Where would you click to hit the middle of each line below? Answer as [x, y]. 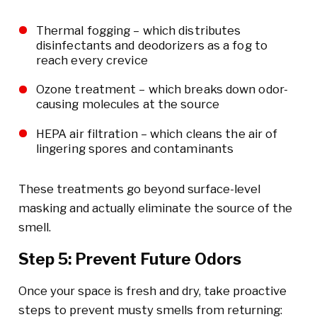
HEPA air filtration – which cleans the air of [157, 133]
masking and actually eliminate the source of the [155, 208]
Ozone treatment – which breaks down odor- [162, 90]
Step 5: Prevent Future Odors [129, 259]
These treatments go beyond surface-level [139, 189]
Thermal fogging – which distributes [138, 31]
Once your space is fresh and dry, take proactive [152, 290]
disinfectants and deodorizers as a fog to [151, 46]
